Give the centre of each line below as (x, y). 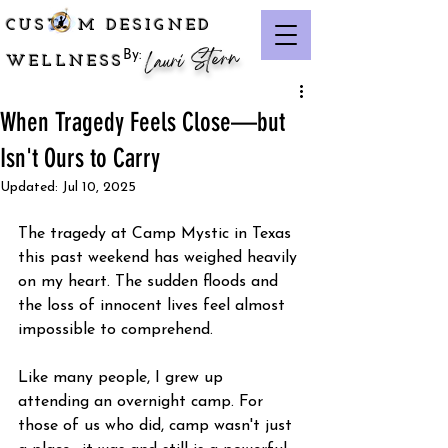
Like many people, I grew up (123, 378)
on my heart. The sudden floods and (150, 282)
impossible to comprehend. (115, 330)
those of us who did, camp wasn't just (157, 426)
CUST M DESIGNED (109, 26)
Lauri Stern (191, 62)
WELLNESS (65, 62)
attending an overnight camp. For (143, 402)
